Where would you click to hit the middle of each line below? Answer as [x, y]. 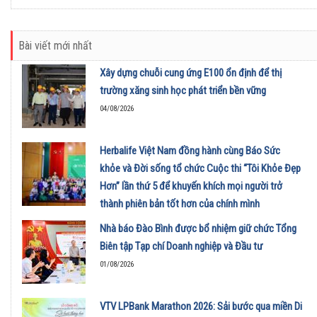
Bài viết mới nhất [55, 45]
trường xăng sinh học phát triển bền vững [183, 90]
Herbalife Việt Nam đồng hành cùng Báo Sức [190, 150]
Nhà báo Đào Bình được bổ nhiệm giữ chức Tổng [198, 228]
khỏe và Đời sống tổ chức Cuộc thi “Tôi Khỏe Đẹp [200, 168]
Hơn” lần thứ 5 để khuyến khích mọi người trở [191, 186]
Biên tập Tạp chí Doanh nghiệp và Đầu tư [181, 246]
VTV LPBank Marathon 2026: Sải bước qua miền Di [201, 306]
